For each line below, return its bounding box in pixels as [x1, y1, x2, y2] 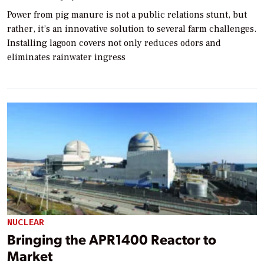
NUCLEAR [7, 216, 44, 228]
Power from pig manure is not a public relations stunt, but [7, 8, 247, 21]
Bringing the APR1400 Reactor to [7, 230, 216, 249]
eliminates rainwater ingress [7, 51, 126, 63]
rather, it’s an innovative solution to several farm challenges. [7, 22, 256, 35]
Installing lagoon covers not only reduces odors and [7, 37, 221, 49]
